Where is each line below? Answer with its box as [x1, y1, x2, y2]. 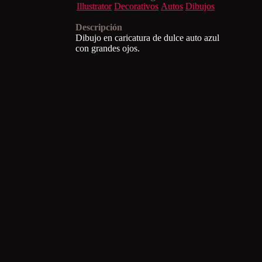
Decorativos [114, 1, 158, 11]
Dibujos [185, 1, 215, 11]
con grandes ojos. [75, 43, 140, 53]
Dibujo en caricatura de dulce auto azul [75, 33, 219, 43]
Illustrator [77, 1, 112, 11]
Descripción [75, 22, 122, 32]
